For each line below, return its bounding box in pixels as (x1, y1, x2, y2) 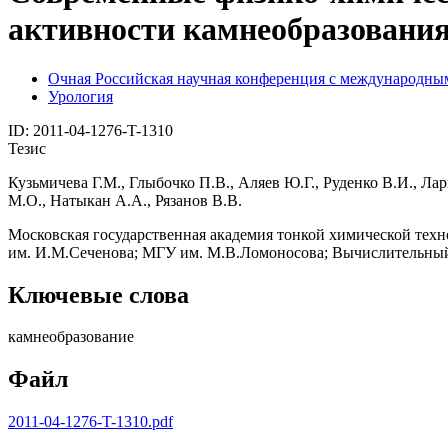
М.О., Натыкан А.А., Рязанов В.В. (8, 191, 242, 209)
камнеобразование (8, 328, 134, 346)
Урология (48, 87, 113, 105)
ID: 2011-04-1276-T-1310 (8, 121, 173, 139)
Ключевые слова (8, 281, 189, 308)
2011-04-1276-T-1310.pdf (8, 413, 173, 431)
